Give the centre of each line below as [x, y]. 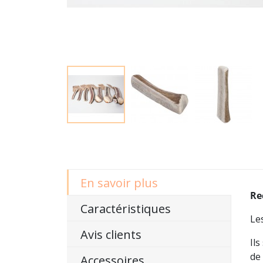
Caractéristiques [126, 209]
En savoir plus [119, 183]
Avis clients [111, 235]
